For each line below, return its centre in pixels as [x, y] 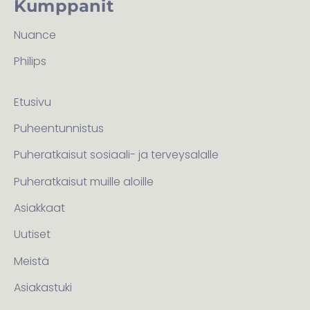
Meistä [31, 261]
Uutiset [32, 235]
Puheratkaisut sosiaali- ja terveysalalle [116, 155]
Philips [30, 62]
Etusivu [33, 102]
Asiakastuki [43, 288]
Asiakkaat [39, 208]
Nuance [35, 35]
